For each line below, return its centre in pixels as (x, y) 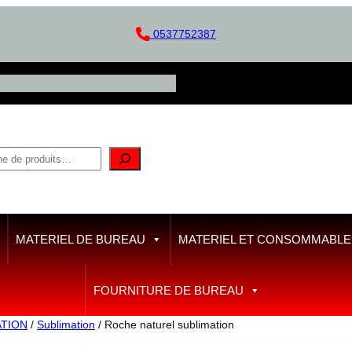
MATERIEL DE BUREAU (80, 240)
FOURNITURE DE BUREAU (168, 291)
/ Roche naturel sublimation (165, 325)
